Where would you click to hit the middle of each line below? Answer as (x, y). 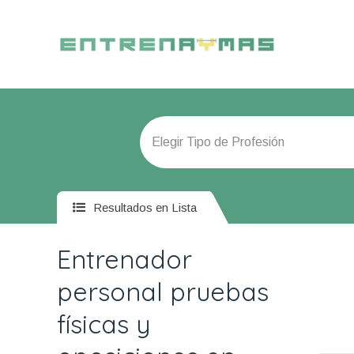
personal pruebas (163, 292)
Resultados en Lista (143, 207)
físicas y (104, 324)
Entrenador (124, 259)
